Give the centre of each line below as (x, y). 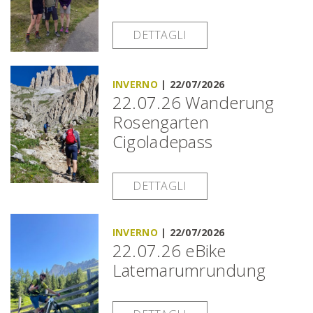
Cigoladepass (162, 141)
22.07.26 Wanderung (193, 102)
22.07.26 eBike (169, 250)
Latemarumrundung (189, 270)
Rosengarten (160, 122)
